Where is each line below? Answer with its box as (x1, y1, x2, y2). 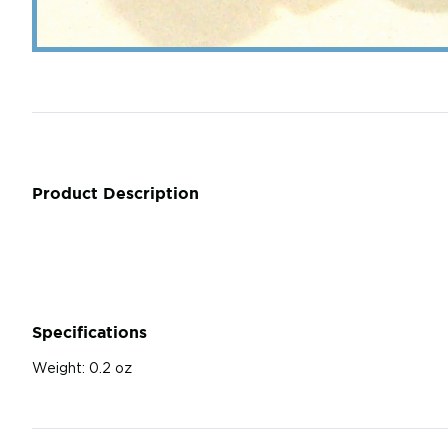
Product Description (32, 183, 199, 202)
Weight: (32, 362, 85, 377)
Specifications (32, 323, 147, 342)
